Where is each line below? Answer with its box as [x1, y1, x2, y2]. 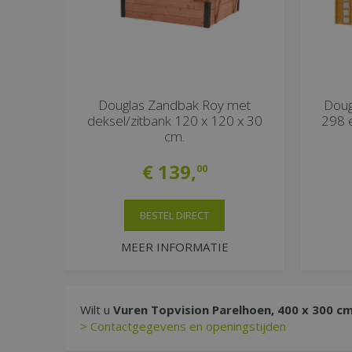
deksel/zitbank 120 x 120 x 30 [86, 112, 262, 130]
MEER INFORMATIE [120, 239, 229, 255]
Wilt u [80, 302, 113, 318]
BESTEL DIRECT [140, 208, 209, 223]
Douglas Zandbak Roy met [98, 96, 251, 115]
